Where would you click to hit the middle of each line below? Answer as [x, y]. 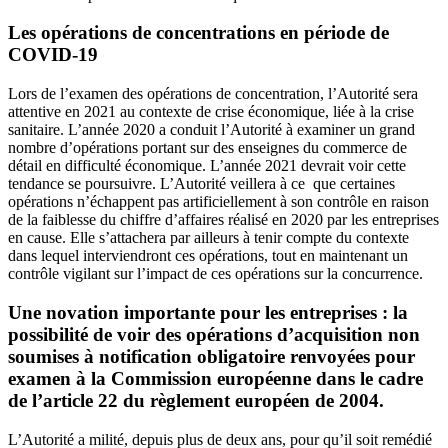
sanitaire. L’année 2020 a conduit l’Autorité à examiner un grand [211, 130]
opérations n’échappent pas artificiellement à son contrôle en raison [218, 202]
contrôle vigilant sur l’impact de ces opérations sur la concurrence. [215, 274]
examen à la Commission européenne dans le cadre [215, 378]
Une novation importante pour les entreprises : [200, 312]
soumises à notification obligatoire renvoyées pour [211, 356]
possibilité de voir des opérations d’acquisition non [214, 334]
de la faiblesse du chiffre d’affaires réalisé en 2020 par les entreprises [223, 220]
